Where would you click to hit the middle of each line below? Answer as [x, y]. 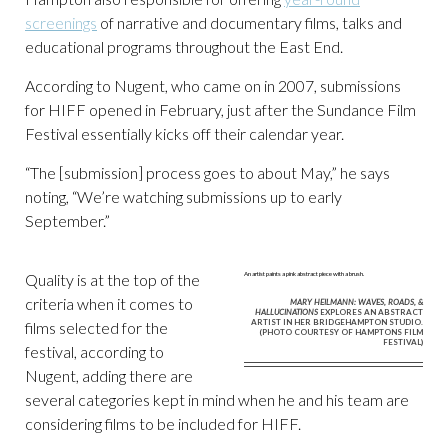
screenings [61, 22]
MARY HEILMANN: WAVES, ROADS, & [356, 302]
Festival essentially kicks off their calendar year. [184, 133]
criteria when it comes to [109, 303]
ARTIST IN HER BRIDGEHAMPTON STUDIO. [337, 322]
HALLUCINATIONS [286, 312]
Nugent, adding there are [109, 375]
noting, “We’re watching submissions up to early [183, 196]
